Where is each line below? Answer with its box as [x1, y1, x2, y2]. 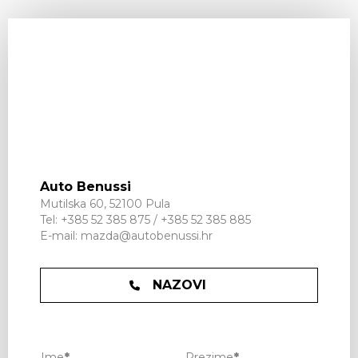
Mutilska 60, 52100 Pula [40, 197, 170, 211]
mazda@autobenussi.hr [81, 229, 213, 243]
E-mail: [40, 229, 81, 243]
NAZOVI [152, 277, 206, 292]
